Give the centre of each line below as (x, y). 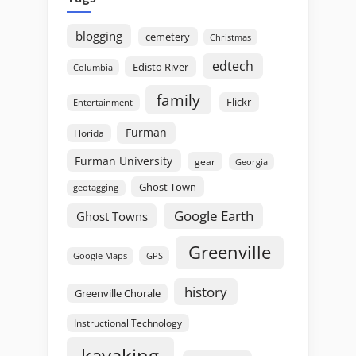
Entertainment (103, 102)
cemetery (168, 36)
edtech (233, 66)
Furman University (124, 161)
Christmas (231, 37)
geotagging (96, 188)
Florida (89, 133)
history (205, 291)
